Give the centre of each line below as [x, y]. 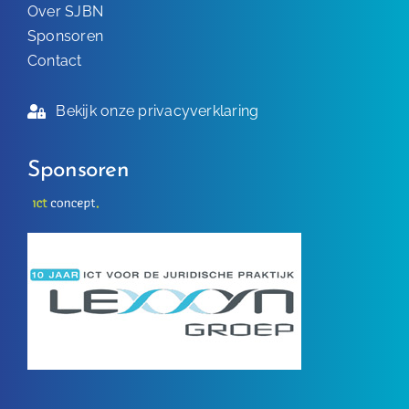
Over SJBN [65, 12]
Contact [54, 61]
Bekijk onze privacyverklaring [157, 111]
